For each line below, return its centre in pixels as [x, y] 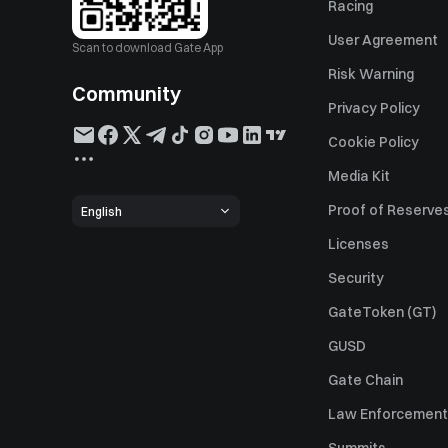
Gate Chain [365, 380]
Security [356, 278]
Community [126, 93]
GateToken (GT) [382, 312]
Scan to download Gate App [147, 47]
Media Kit [359, 176]
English [101, 211]
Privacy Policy [374, 108]
